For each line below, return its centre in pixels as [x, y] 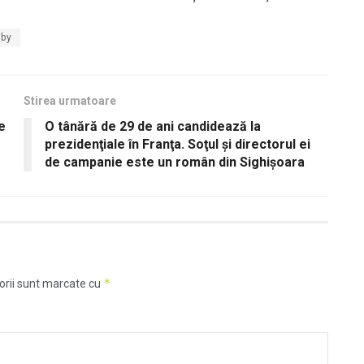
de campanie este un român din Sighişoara [175, 162]
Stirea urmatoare [70, 100]
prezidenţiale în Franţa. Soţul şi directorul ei [178, 144]
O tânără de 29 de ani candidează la [153, 126]
